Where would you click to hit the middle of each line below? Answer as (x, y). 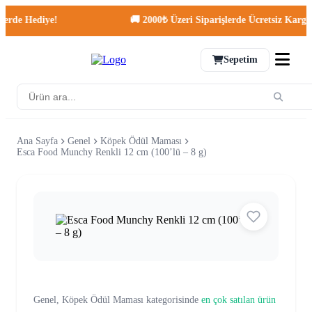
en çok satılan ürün (239, 300)
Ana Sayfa (37, 141)
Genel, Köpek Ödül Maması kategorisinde (117, 300)
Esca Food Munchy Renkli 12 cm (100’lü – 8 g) (112, 152)
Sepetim (241, 60)
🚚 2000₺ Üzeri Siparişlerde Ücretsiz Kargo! (209, 20)
